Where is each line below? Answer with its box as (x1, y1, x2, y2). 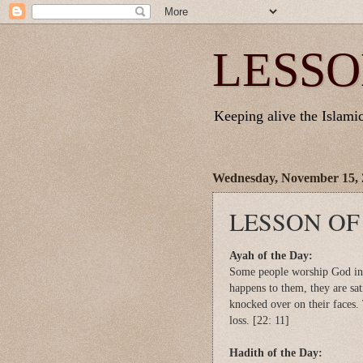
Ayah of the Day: (229, 249, 313, 262)
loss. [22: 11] (229, 314, 289, 327)
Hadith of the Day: (229, 346, 322, 359)
